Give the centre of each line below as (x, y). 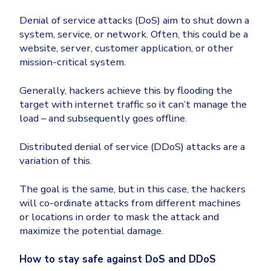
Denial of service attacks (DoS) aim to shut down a (134, 21)
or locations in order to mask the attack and (119, 217)
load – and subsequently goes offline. (103, 119)
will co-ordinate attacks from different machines (130, 203)
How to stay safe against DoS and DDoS (118, 260)
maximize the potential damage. (91, 231)
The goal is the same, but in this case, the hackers (132, 189)
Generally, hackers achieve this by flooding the (126, 91)
